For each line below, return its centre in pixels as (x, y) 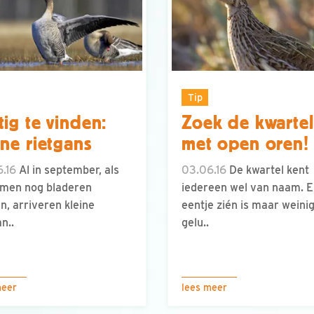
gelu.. (195, 223)
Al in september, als (68, 170)
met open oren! (245, 144)
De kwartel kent (268, 170)
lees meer (204, 287)
